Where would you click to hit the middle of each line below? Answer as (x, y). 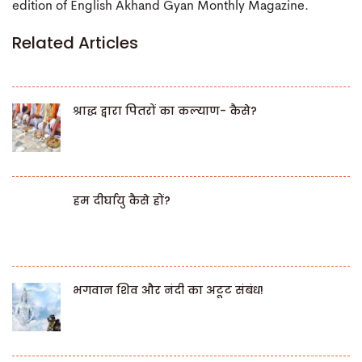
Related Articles (75, 43)
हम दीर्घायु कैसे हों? (122, 201)
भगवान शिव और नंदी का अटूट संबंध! (168, 290)
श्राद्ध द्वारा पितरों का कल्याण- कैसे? (165, 111)
